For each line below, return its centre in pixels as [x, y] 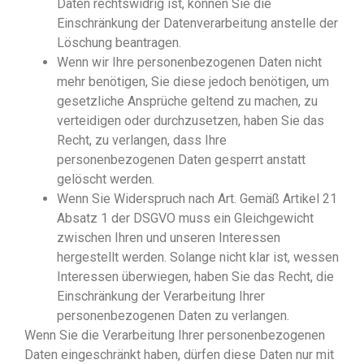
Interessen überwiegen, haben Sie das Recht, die [195, 277]
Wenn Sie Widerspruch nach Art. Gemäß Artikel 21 [197, 199]
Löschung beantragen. [119, 43]
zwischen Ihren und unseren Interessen [169, 238]
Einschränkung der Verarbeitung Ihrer [161, 297]
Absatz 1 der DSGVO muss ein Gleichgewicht [185, 219]
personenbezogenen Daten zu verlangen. [173, 316]
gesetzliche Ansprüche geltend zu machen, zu [187, 102]
